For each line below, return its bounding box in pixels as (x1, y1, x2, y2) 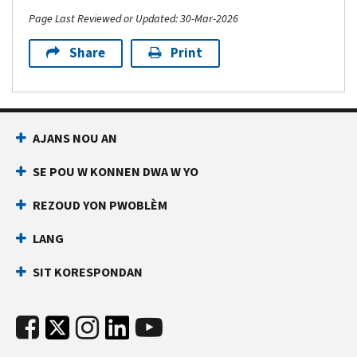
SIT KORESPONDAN (33, 263, 143, 280)
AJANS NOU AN (33, 129, 117, 147)
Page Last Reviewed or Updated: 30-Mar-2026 (29, 10, 238, 26)
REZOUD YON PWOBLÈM (33, 196, 167, 214)
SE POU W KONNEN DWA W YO (33, 163, 198, 180)
